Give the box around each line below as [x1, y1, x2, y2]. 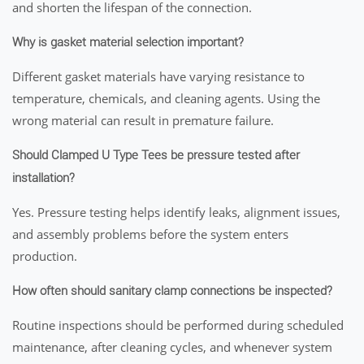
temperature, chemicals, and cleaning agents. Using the [12, 90, 320, 106]
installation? [12, 171, 75, 185]
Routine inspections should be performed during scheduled [12, 317, 344, 333]
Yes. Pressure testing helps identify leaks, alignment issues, [12, 204, 340, 220]
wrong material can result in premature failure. [12, 112, 274, 128]
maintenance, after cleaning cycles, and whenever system [12, 339, 332, 355]
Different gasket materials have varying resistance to [12, 68, 305, 84]
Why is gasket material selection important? [12, 35, 244, 50]
